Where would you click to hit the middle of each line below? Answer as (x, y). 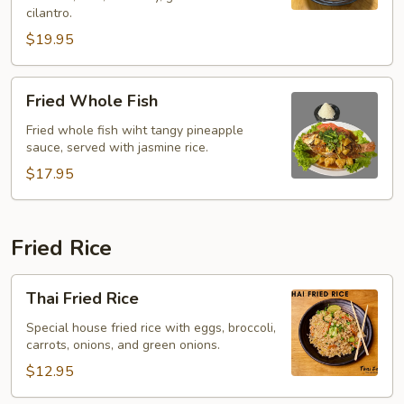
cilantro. (49, 13)
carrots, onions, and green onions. (123, 345)
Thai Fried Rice (83, 298)
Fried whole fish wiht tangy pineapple (135, 130)
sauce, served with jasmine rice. (117, 147)
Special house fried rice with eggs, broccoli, (151, 328)
